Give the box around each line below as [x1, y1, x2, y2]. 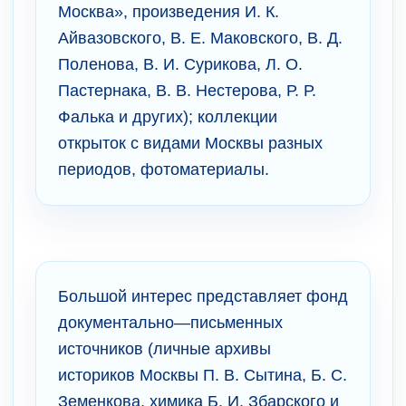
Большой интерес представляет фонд [58, 286, 348, 305]
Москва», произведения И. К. [58, 2, 279, 21]
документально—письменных [58, 313, 283, 332]
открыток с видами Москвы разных [58, 133, 323, 152]
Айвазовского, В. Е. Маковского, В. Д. [58, 28, 343, 47]
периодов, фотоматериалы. [58, 159, 274, 179]
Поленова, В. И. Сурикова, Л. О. [58, 54, 303, 73]
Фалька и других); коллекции [58, 107, 277, 126]
